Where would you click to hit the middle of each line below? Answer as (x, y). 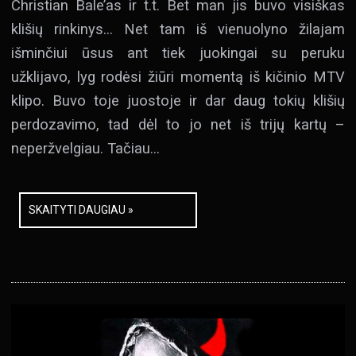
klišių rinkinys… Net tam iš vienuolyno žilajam (178, 29)
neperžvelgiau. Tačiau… (85, 149)
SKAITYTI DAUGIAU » (81, 210)
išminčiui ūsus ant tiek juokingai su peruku (178, 53)
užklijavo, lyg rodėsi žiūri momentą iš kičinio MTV (178, 77)
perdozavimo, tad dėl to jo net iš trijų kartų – (178, 125)
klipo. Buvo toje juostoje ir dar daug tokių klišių (178, 101)
